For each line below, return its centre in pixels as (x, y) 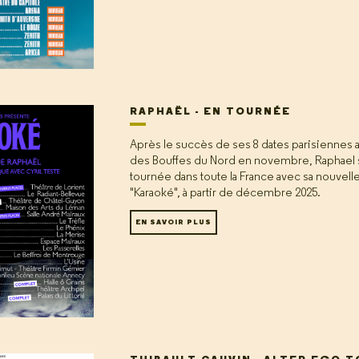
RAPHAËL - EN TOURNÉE (210, 111)
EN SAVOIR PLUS (173, 222)
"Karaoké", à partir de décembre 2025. (225, 193)
